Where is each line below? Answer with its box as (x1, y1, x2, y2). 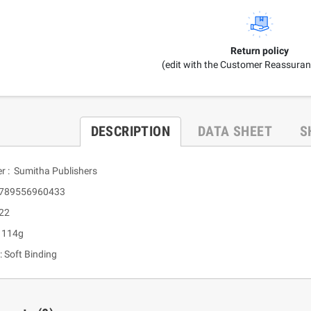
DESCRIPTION (90, 123, 171, 140)
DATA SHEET (198, 123, 273, 140)
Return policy (230, 45, 289, 57)
